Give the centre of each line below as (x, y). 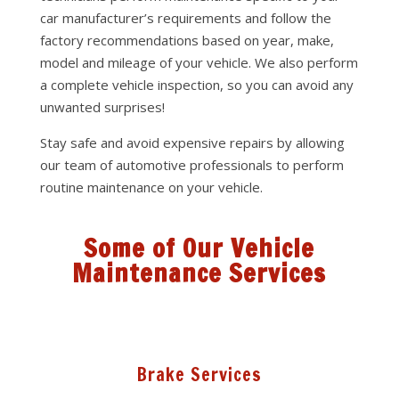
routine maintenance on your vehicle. (151, 187)
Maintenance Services (199, 273)
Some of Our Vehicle (199, 248)
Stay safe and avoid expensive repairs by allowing (192, 142)
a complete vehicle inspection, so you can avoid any (196, 85)
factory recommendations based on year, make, (187, 40)
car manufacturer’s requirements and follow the (185, 18)
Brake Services (199, 375)
